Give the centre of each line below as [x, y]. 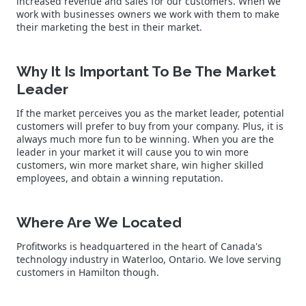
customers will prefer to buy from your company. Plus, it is [150, 126]
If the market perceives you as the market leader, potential [150, 113]
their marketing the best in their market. [111, 27]
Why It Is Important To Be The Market [146, 71]
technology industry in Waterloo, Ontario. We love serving [149, 259]
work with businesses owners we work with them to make [148, 14]
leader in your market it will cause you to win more [133, 152]
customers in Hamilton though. [89, 272]
